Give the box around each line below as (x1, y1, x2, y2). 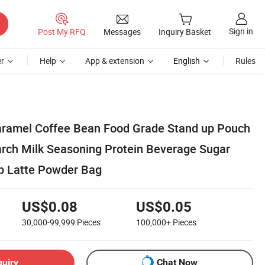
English (173, 55, 200, 66)
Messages (104, 25, 141, 37)
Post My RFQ (38, 25, 86, 37)
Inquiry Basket (159, 26, 211, 38)
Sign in (229, 25, 253, 37)
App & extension (85, 55, 144, 66)
